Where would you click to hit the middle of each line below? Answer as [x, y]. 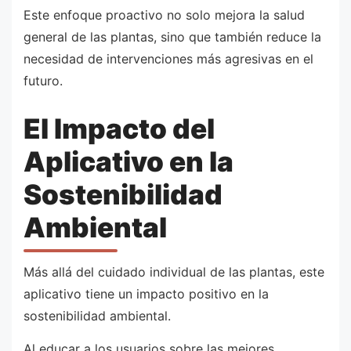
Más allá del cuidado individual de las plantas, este [174, 271]
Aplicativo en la [128, 161]
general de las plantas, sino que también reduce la [172, 36]
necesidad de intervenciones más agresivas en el [168, 58]
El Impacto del [119, 128]
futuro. [43, 80]
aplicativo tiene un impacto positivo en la [146, 293]
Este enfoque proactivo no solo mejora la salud [164, 14]
